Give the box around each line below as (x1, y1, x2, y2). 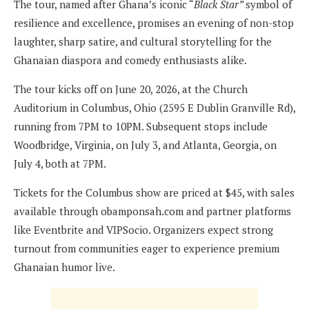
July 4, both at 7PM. (14, 157, 106, 171)
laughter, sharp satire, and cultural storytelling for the (14, 34, 272, 49)
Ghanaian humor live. (14, 260, 115, 275)
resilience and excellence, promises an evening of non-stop (14, 16, 294, 30)
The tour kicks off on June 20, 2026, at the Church (14, 82, 248, 97)
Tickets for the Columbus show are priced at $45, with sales (14, 186, 295, 200)
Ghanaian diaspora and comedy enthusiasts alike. (14, 53, 247, 68)
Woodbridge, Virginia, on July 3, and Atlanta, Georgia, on (14, 138, 277, 152)
